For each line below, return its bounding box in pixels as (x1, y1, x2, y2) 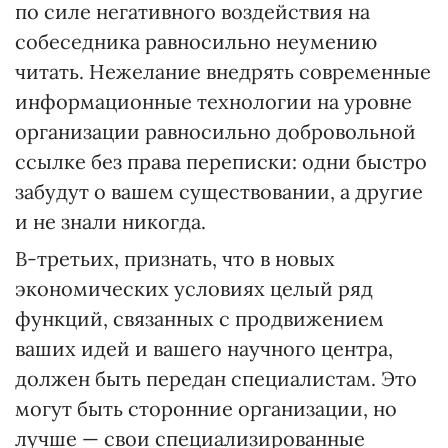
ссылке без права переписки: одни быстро (15, 149, 427, 174)
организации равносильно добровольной (15, 119, 416, 144)
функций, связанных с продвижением (15, 306, 384, 331)
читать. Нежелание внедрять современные (15, 59, 431, 84)
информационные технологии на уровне (15, 89, 412, 114)
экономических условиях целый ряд (15, 276, 373, 301)
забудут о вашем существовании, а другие (15, 179, 423, 204)
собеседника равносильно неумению (15, 29, 377, 54)
